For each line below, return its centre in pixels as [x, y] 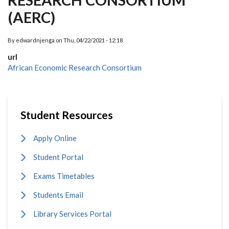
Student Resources [67, 115]
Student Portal [58, 157]
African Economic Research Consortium [75, 67]
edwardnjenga [35, 40]
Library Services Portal [72, 214]
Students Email [58, 195]
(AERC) [31, 17]
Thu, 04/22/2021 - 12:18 [93, 40]
